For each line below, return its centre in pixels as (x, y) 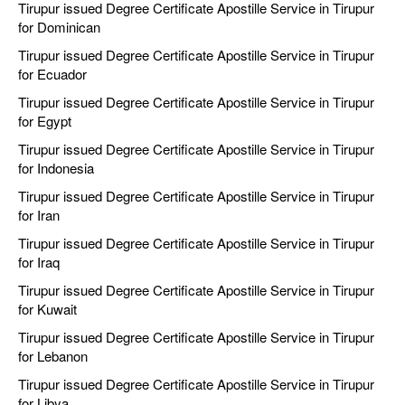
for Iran (39, 215)
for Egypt (45, 121)
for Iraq (39, 262)
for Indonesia (56, 168)
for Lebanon (53, 356)
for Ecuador (52, 74)
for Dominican (59, 27)
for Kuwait (47, 309)
